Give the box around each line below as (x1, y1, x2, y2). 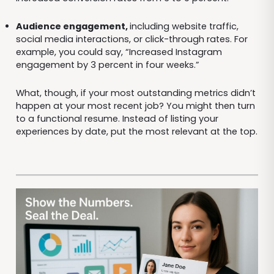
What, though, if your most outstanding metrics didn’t (15, 86, 256, 99)
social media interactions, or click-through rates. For (15, 32, 248, 45)
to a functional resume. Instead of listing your (15, 112, 218, 125)
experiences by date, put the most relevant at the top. (15, 125, 257, 138)
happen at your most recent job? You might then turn (15, 99, 255, 112)
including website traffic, (129, 20, 239, 32)
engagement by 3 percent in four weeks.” (15, 58, 199, 71)
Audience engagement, (15, 20, 130, 32)
